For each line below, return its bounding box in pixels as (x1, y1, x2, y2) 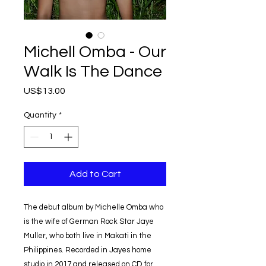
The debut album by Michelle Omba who (24, 202, 163, 211)
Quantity (24, 110, 56, 119)
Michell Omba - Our (24, 43, 166, 61)
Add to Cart (69, 169, 121, 179)
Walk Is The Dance (24, 62, 162, 80)
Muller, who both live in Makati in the (24, 231, 151, 240)
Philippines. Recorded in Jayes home (24, 245, 151, 254)
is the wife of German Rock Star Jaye (24, 217, 154, 226)
